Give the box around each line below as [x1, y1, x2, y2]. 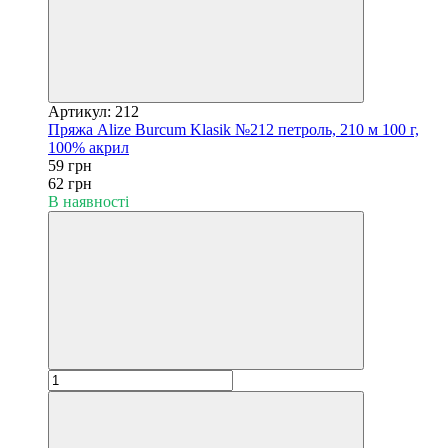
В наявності [48, 192, 129, 210]
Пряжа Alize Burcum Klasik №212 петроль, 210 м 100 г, [48, 120, 419, 138]
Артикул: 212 [48, 102, 139, 120]
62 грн [48, 174, 92, 192]
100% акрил [48, 138, 129, 156]
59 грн [48, 156, 92, 174]
